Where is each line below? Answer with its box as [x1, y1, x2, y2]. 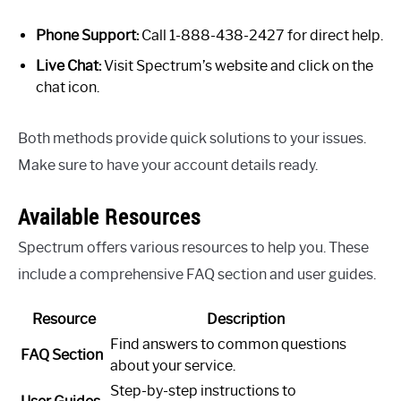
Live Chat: [36, 56, 101, 74]
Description [206, 310, 285, 328]
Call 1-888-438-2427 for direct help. [139, 26, 383, 44]
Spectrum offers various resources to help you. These [18, 238, 369, 256]
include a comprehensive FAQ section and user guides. [18, 265, 376, 283]
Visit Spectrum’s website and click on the [101, 56, 373, 74]
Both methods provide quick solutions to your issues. [18, 129, 366, 147]
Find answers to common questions [110, 335, 346, 353]
